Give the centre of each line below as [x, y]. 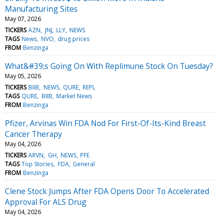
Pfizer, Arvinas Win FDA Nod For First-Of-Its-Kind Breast [105, 123]
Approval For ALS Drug [46, 202]
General [84, 164]
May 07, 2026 [23, 19]
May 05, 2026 [23, 76]
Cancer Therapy [33, 134]
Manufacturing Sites [41, 9]
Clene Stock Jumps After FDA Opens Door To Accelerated [107, 191]
